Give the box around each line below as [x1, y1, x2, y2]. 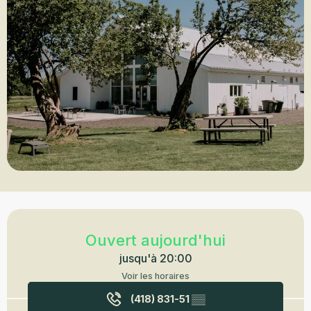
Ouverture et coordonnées [7, 209, 154, 228]
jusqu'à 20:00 [119, 251, 192, 265]
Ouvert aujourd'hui [85, 231, 226, 249]
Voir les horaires [121, 271, 190, 282]
